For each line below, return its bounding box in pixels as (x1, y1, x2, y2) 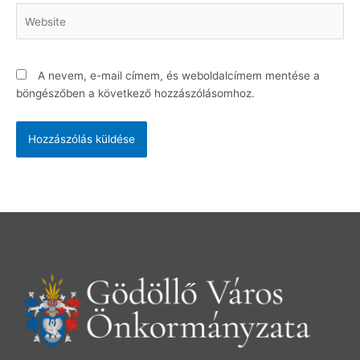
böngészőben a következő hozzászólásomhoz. (16, 86, 255, 100)
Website (15, 5, 56, 18)
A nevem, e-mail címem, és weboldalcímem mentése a (38, 68, 320, 82)
